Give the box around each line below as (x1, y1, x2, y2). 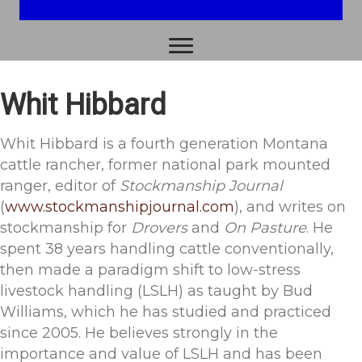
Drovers (131, 219, 192, 237)
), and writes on (234, 198, 346, 216)
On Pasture (224, 219, 306, 237)
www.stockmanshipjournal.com (5, 198, 234, 216)
